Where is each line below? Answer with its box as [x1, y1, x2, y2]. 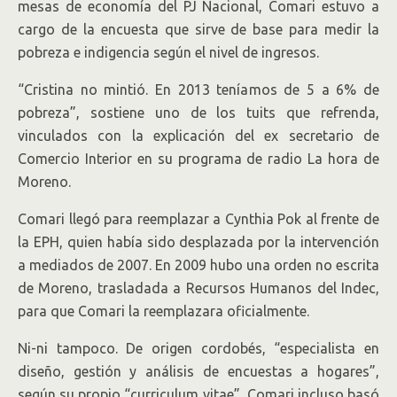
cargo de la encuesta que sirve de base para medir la [18, 21, 379, 37]
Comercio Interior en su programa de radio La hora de [18, 151, 379, 167]
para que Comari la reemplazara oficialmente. [18, 303, 309, 319]
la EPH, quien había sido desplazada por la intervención [18, 234, 379, 250]
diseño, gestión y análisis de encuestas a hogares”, [18, 363, 379, 379]
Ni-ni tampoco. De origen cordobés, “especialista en [18, 340, 379, 356]
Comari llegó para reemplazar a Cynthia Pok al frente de [18, 211, 379, 227]
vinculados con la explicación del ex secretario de [18, 128, 379, 144]
